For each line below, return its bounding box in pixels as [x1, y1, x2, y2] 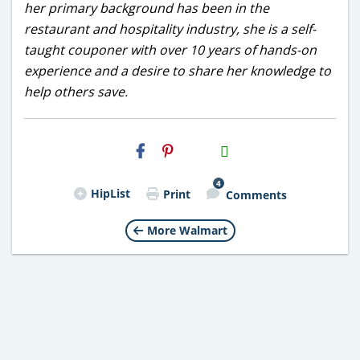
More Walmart [146, 223, 227, 239]
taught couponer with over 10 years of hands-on [24, 41, 317, 59]
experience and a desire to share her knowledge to [24, 62, 331, 80]
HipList [90, 186, 130, 202]
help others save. [24, 83, 128, 101]
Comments [225, 186, 287, 202]
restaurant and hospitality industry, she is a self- [24, 20, 316, 39]
